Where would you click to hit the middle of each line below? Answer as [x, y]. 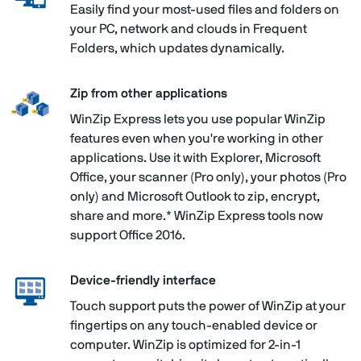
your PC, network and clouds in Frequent [188, 29]
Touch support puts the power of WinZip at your [207, 306]
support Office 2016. [127, 235]
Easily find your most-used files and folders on [204, 9]
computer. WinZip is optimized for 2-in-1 [185, 344]
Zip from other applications [148, 93]
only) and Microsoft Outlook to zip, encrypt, [195, 196]
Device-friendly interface [143, 280]
